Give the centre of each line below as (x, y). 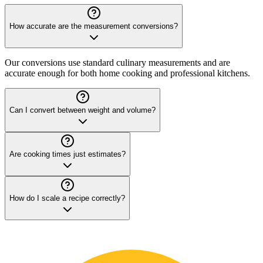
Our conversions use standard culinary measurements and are (117, 63)
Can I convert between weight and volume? (82, 110)
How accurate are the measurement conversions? (94, 26)
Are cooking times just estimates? (68, 154)
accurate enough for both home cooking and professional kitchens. (127, 73)
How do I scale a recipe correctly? (67, 198)
